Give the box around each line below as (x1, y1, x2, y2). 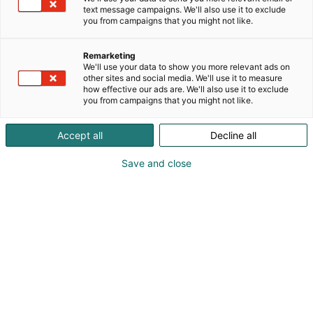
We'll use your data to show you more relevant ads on (83, 61, 290, 72)
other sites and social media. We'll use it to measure (83, 73, 282, 83)
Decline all (210, 129, 256, 141)
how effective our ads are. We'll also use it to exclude (83, 84, 289, 94)
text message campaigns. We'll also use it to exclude (83, 4, 286, 15)
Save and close (122, 157, 191, 169)
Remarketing (83, 50, 136, 61)
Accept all (57, 129, 103, 141)
